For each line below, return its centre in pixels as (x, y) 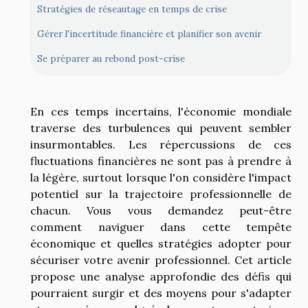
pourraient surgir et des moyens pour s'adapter (161, 293)
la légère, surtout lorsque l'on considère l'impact (161, 177)
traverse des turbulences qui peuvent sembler (161, 128)
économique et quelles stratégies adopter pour (161, 243)
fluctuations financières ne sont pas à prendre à (161, 161)
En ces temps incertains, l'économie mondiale (161, 111)
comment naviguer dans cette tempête (161, 227)
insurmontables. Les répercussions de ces (161, 144)
